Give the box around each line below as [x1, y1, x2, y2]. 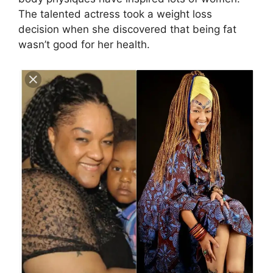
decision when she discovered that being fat [18, 23, 236, 36]
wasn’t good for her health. [18, 38, 150, 51]
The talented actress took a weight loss [18, 8, 212, 21]
